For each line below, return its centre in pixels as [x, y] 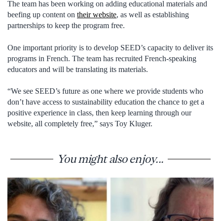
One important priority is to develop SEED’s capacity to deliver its [110, 47]
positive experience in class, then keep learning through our [99, 113]
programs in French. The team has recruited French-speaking [102, 58]
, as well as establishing [153, 15]
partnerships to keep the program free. [66, 26]
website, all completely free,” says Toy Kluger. [80, 124]
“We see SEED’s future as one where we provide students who [105, 91]
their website [97, 15]
